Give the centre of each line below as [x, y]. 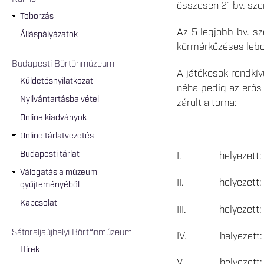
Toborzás [37, 16]
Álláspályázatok [49, 34]
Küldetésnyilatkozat [57, 81]
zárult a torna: [207, 103]
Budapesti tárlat [50, 154]
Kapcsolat [39, 203]
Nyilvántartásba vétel [60, 99]
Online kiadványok [53, 118]
